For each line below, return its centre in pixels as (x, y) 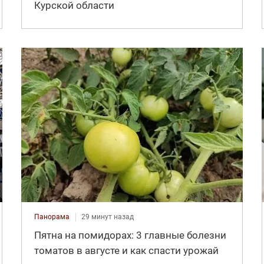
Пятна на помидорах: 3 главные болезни (130, 235)
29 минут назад (107, 217)
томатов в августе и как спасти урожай (126, 251)
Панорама (52, 217)
